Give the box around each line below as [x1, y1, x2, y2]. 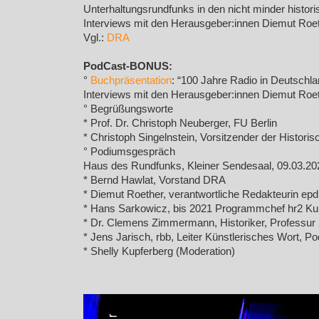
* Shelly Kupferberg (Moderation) [83, 246, 235, 257]
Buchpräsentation [90, 75, 172, 86]
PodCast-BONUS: [83, 61, 172, 72]
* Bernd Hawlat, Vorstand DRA [83, 174, 226, 186]
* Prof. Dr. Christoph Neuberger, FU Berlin [83, 117, 277, 129]
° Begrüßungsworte [83, 103, 173, 115]
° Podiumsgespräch [83, 146, 175, 157]
